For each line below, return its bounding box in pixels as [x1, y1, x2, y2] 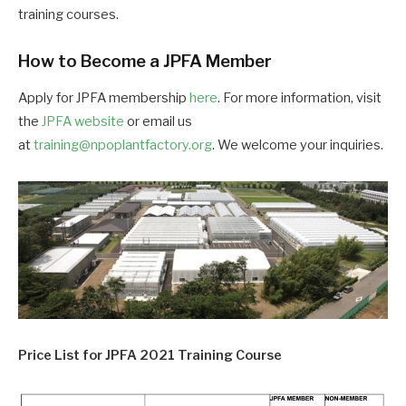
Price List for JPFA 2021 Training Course [18, 346, 282, 363]
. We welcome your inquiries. [212, 137, 383, 154]
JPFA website [42, 113, 124, 130]
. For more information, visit [217, 90, 382, 107]
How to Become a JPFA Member [18, 51, 272, 72]
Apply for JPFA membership [18, 90, 189, 107]
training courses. [18, 6, 119, 24]
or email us [124, 113, 192, 130]
